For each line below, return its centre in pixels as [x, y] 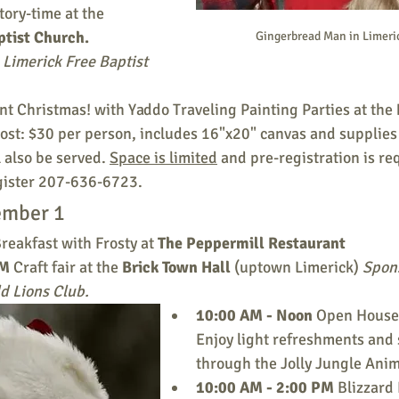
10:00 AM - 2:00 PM [267, 387]
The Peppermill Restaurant [253, 243]
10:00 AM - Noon [256, 315]
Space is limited [163, 158]
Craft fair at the [68, 267]
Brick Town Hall [178, 267]
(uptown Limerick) [298, 267]
